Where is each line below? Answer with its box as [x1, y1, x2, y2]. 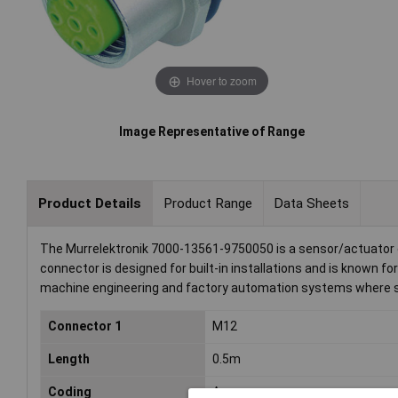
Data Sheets [274, 195, 350, 211]
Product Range [163, 195, 252, 211]
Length [48, 352, 90, 367]
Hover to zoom [186, 72, 257, 88]
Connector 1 [48, 319, 122, 334]
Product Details [37, 195, 141, 211]
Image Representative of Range [119, 124, 306, 139]
